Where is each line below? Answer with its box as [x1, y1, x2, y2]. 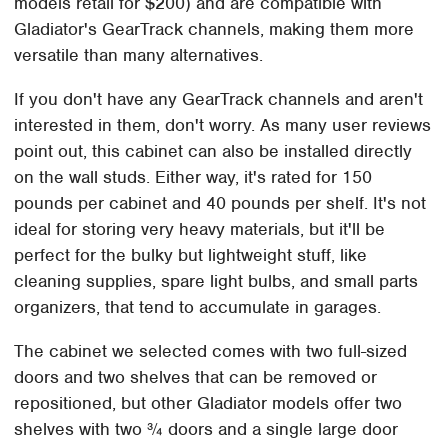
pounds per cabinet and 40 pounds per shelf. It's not [14, 191, 427, 214]
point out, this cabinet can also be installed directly [14, 139, 413, 162]
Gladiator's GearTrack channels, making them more [14, 17, 415, 40]
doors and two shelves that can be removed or [14, 365, 378, 388]
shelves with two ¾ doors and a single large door [14, 417, 399, 440]
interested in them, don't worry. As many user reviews [14, 113, 432, 136]
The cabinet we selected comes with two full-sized [14, 339, 408, 362]
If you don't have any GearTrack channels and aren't [14, 87, 424, 110]
